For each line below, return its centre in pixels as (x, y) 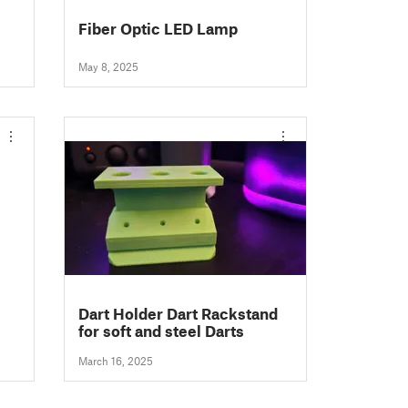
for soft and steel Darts (162, 331)
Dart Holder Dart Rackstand (178, 314)
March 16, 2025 (116, 361)
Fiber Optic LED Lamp (158, 28)
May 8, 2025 (109, 67)
